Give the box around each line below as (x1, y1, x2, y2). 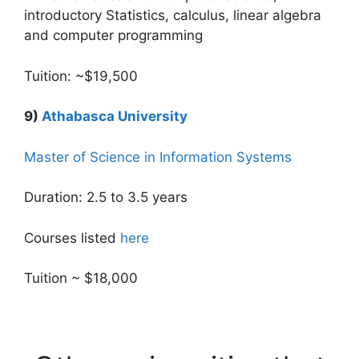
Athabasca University (42, 108, 188, 124)
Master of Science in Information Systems (24, 148, 292, 165)
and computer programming (24, 27, 203, 43)
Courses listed (24, 229, 120, 246)
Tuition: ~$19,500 (24, 67, 138, 84)
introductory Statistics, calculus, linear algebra (24, 7, 321, 23)
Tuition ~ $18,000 (24, 270, 138, 286)
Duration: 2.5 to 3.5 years (24, 189, 188, 205)
